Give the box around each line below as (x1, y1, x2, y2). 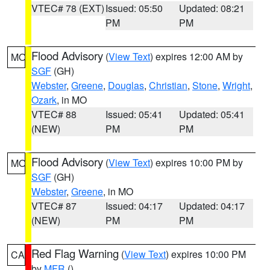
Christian (149, 78, 187, 92)
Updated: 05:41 (179, 107, 245, 121)
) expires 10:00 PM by (150, 155, 243, 169)
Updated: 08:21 (179, 1, 245, 15)
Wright (222, 78, 250, 92)
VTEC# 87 (31, 199, 77, 213)
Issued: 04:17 (105, 199, 163, 213)
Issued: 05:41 (105, 107, 163, 121)
